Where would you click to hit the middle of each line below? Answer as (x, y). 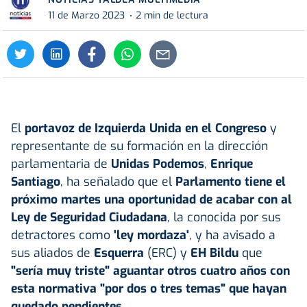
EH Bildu (216, 253)
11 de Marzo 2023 (86, 16)
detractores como (62, 235)
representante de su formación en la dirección (139, 146)
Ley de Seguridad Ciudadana (89, 217)
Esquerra (121, 253)
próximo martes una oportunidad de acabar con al (151, 199)
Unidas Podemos (158, 163)
